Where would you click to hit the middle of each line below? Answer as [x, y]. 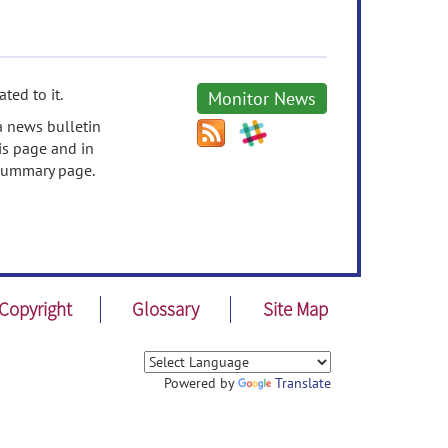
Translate [303, 383]
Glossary [165, 309]
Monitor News [262, 98]
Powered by [201, 383]
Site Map [296, 309]
